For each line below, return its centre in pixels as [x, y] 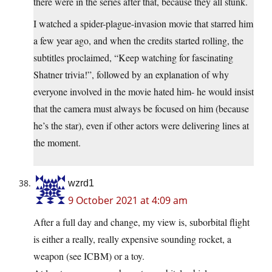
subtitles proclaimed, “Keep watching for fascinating [133, 58]
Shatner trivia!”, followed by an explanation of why [131, 75]
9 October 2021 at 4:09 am [128, 201]
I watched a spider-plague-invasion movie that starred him [143, 24]
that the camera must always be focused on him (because [141, 109]
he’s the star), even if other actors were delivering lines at [141, 126]
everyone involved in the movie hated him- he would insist [144, 92]
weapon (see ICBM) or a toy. [89, 256]
